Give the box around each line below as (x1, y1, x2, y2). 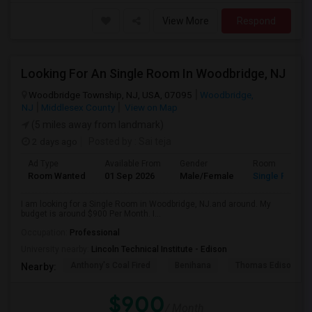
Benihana (175, 260, 211, 270)
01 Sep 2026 (104, 171, 155, 181)
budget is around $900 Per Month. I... (21, 209, 161, 219)
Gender (180, 159, 208, 169)
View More (162, 15, 209, 26)
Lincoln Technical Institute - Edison (91, 244, 227, 254)
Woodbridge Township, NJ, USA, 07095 (29, 89, 192, 100)
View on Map (123, 102, 178, 113)
